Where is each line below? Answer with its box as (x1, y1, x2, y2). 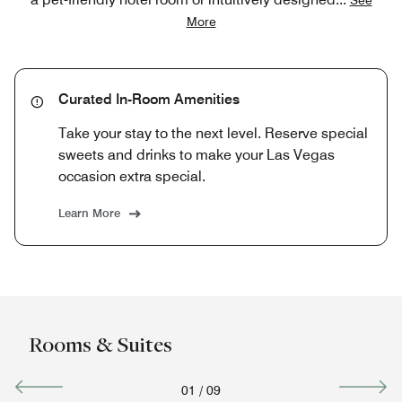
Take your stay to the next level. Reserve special (58, 124, 368, 142)
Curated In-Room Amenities (58, 90, 240, 108)
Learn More (58, 205, 120, 220)
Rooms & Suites (29, 329, 172, 358)
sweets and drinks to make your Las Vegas (58, 145, 335, 163)
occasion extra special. (58, 167, 205, 185)
